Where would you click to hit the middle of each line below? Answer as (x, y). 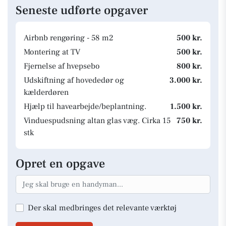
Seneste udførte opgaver (82, 10)
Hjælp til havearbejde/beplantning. (85, 106)
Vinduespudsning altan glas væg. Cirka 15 (97, 121)
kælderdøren (46, 92)
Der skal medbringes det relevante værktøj (102, 208)
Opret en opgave (60, 164)
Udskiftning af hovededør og (74, 80)
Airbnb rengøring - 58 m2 (69, 38)
